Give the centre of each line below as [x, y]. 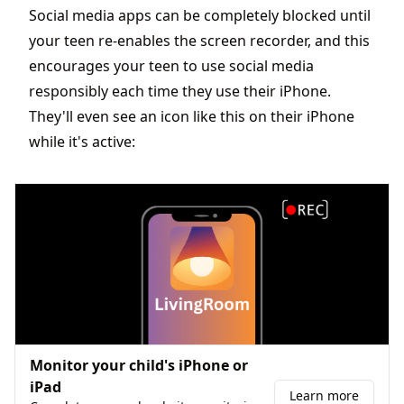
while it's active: [82, 141]
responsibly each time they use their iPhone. [180, 91]
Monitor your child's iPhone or [139, 366]
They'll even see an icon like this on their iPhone [192, 116]
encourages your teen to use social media [171, 65]
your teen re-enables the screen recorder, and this [199, 40]
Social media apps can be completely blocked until [200, 15]
